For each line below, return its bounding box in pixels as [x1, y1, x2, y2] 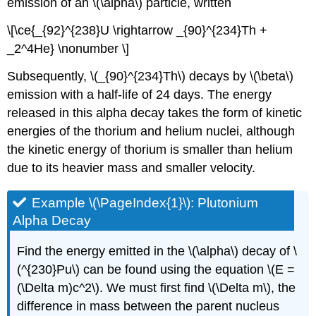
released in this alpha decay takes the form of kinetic [7, 106, 303, 121]
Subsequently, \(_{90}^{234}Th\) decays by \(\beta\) [7, 69, 294, 84]
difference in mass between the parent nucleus [17, 299, 280, 314]
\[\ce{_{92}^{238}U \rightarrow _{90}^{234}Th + [7, 23, 268, 38]
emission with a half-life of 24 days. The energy [7, 87, 272, 102]
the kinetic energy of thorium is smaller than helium [7, 142, 293, 157]
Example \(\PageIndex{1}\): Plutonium [32, 195, 259, 211]
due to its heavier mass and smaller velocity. [7, 161, 256, 176]
